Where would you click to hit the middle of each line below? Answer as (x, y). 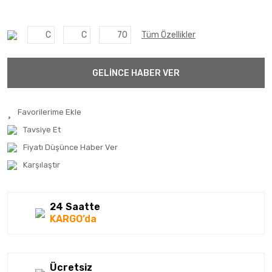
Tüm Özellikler (168, 35)
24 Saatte (75, 207)
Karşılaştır (42, 165)
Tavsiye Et (42, 130)
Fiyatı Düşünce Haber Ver (70, 147)
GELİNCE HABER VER (136, 73)
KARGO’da (73, 219)
